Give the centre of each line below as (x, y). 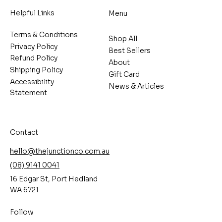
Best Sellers (129, 51)
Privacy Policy (34, 46)
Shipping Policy (36, 70)
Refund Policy (34, 58)
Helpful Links (32, 13)
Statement (28, 92)
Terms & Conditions (44, 35)
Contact (24, 133)
